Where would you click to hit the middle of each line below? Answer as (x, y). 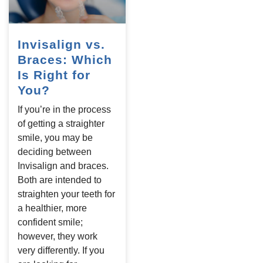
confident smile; (50, 222)
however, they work (58, 236)
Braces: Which (65, 59)
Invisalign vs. (61, 44)
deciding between (55, 151)
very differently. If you (61, 250)
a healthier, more (52, 208)
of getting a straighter (61, 123)
